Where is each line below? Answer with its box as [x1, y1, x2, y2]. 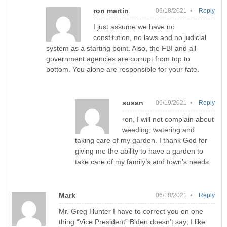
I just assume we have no [93, 23, 175, 31]
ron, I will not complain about [122, 115, 214, 124]
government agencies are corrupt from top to [46, 55, 191, 63]
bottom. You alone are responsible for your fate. [46, 65, 200, 74]
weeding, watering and [122, 126, 195, 134]
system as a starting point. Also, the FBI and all [46, 44, 197, 53]
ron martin [93, 7, 129, 15]
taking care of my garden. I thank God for [74, 136, 207, 145]
